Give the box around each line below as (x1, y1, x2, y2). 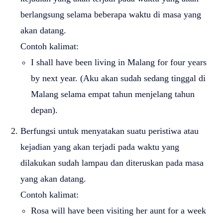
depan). (31, 105, 58, 115)
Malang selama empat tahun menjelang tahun (31, 89, 195, 99)
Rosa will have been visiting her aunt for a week (31, 205, 206, 216)
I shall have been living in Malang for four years (31, 57, 207, 67)
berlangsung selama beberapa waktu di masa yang (20, 9, 201, 19)
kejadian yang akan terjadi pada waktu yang (20, 141, 179, 152)
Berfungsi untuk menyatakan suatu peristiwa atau (20, 125, 199, 136)
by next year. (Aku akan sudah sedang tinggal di (31, 73, 206, 83)
